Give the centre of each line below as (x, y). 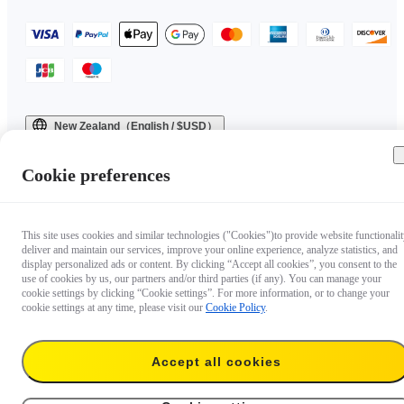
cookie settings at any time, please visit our (114, 308)
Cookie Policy (235, 308)
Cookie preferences (96, 175)
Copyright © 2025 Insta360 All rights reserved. (126, 147)
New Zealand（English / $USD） (136, 126)
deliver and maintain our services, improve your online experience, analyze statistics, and (210, 250)
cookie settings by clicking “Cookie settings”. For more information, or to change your (206, 293)
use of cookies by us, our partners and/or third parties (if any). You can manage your (202, 279)
